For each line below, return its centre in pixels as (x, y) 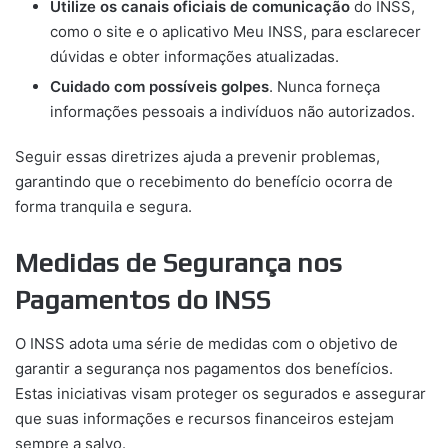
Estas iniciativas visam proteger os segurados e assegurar (220, 394)
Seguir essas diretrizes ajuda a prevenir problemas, (197, 156)
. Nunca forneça (324, 86)
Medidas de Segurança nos (178, 262)
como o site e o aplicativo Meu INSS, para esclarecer (235, 31)
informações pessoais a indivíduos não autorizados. (232, 111)
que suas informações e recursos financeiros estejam (204, 419)
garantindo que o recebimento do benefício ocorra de (204, 181)
